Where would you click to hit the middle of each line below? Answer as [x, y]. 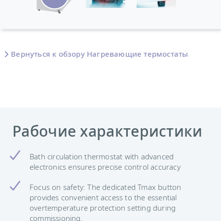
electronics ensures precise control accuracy [105, 166]
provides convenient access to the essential [103, 197]
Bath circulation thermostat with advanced [102, 156]
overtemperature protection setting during [103, 207]
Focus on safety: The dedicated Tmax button [106, 187]
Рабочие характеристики [108, 131]
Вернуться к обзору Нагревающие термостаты [100, 54]
